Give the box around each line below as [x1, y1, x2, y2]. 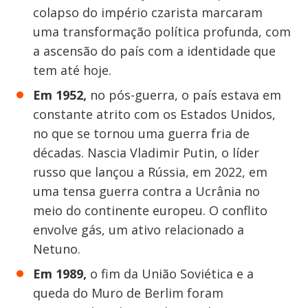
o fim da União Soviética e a [90, 265, 254, 282]
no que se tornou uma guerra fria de [33, 125, 250, 142]
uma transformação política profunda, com [33, 23, 291, 40]
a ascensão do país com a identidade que [33, 43, 276, 59]
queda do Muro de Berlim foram [33, 285, 223, 301]
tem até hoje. [33, 62, 111, 78]
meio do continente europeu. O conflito [33, 202, 267, 219]
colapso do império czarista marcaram [33, 4, 263, 21]
